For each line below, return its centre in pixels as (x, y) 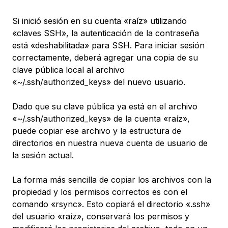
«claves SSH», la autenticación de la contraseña (106, 33)
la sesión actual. (43, 155)
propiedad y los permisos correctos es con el (100, 192)
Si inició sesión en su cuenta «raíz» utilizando (99, 21)
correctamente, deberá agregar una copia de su (105, 58)
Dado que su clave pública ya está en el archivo (105, 107)
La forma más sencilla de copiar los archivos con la (112, 180)
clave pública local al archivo (68, 70)
